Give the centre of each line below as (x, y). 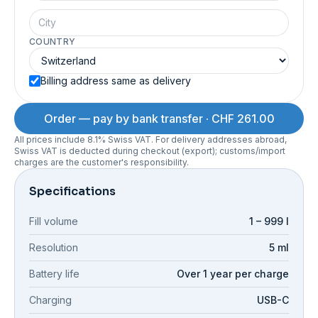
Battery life (54, 274)
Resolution (54, 248)
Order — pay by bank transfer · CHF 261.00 (159, 119)
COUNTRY (53, 42)
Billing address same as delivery (116, 81)
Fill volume (54, 221)
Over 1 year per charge (233, 274)
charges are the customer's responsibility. (102, 163)
